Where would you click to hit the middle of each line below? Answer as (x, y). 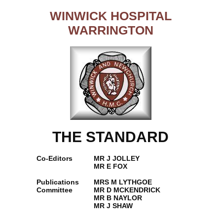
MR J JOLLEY (117, 158)
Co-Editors (55, 158)
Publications (58, 182)
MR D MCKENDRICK (127, 190)
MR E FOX (110, 166)
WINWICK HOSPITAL (110, 16)
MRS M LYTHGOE (123, 182)
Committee (55, 190)
